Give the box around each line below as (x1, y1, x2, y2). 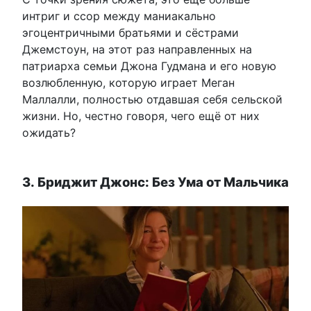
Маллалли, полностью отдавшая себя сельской (22, 92, 283, 106)
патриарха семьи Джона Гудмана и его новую (22, 58, 276, 73)
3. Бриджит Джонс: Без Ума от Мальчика (22, 174, 289, 190)
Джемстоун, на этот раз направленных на (22, 42, 252, 56)
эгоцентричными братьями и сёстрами (22, 25, 239, 40)
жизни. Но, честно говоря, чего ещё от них (22, 108, 260, 123)
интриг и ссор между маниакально (22, 8, 216, 23)
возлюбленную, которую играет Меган (22, 75, 235, 90)
